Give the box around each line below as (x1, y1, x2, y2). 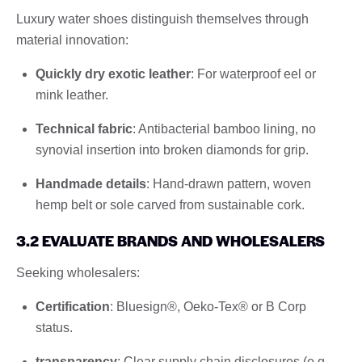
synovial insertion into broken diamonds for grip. (36, 142, 309, 157)
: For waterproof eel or (191, 66, 316, 81)
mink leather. (36, 87, 108, 102)
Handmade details (36, 176, 146, 191)
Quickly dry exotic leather (36, 66, 191, 81)
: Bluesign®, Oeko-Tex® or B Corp (110, 299, 306, 314)
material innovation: (16, 32, 128, 47)
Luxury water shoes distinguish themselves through (16, 11, 309, 26)
